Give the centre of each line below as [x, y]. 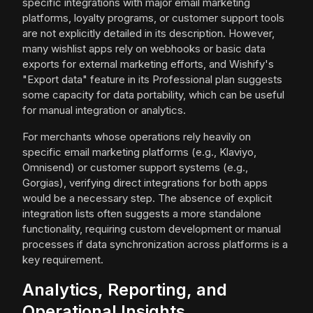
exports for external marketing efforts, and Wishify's [148, 64]
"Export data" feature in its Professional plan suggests [152, 80]
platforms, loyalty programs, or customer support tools [153, 18]
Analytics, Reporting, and [125, 290]
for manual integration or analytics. [104, 110]
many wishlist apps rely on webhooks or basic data [144, 49]
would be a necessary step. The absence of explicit [147, 198]
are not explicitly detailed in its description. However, [148, 34]
